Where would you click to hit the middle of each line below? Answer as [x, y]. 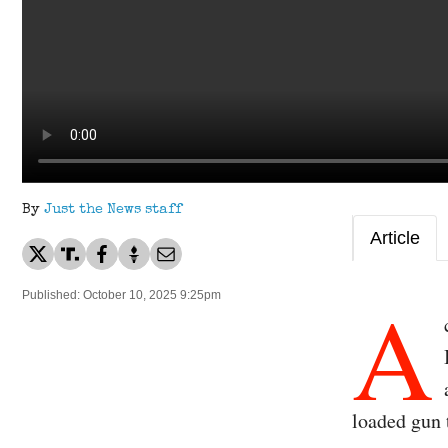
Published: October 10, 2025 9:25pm [121, 295]
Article [395, 238]
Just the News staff [113, 210]
